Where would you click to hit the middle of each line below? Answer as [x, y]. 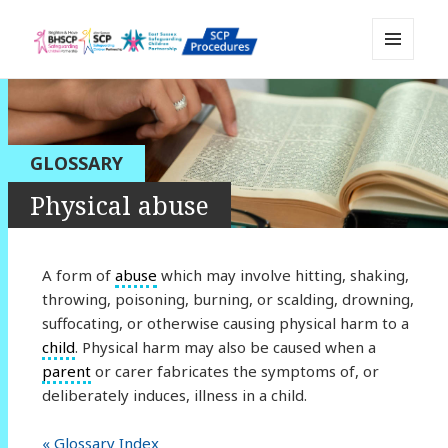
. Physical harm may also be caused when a [225, 346]
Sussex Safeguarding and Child [207, 89]
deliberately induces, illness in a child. [174, 394]
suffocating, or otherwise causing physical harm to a [225, 322]
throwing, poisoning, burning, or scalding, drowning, [227, 298]
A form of [78, 274]
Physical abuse [119, 204]
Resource [85, 147]
